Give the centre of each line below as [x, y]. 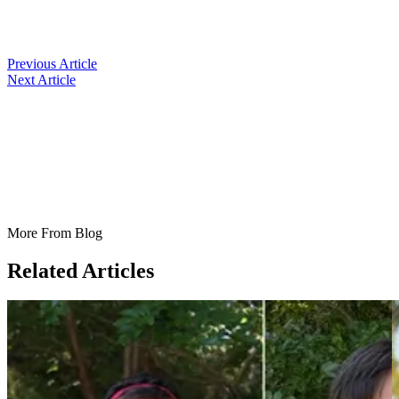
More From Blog [55, 232]
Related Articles [81, 270]
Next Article [41, 79]
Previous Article [52, 63]
